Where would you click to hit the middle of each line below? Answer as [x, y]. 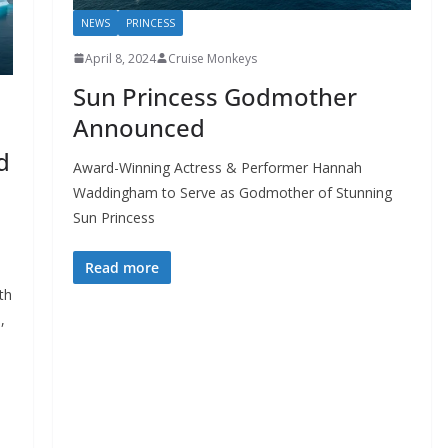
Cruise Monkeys [212, 58]
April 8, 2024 [120, 58]
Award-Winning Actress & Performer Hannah [217, 167]
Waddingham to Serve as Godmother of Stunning [232, 192]
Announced [138, 127]
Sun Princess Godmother [214, 96]
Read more [121, 267]
